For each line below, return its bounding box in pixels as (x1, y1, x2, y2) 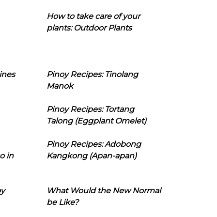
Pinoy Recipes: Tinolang (46, 70, 138, 79)
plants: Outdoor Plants (46, 23, 132, 32)
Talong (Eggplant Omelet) (46, 116, 146, 125)
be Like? (46, 198, 78, 207)
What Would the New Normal (46, 186, 161, 195)
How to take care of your (46, 12, 140, 21)
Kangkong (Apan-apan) (46, 151, 137, 160)
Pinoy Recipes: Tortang (46, 105, 134, 114)
